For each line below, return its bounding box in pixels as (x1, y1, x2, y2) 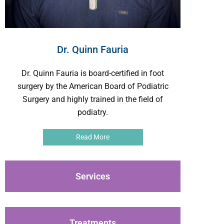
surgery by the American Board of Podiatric (17, 81, 168, 91)
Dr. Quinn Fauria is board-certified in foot (21, 68, 164, 78)
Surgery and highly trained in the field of (22, 94, 163, 104)
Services (75, 170, 110, 181)
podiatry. (77, 107, 108, 117)
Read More (76, 132, 109, 141)
